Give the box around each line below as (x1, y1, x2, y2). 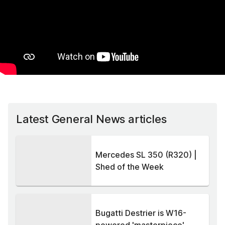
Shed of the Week (95, 162, 164, 172)
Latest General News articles (16, 113, 167, 126)
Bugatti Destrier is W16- (95, 208, 186, 218)
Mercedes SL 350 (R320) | (95, 150, 197, 160)
